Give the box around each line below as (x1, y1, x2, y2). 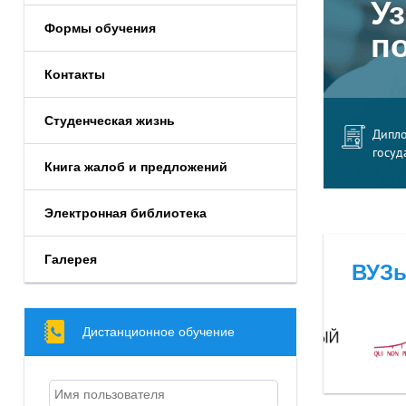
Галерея (44, 251, 97, 266)
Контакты (44, 66, 105, 82)
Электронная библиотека (44, 205, 207, 220)
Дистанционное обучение (82, 324, 235, 339)
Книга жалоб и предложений (44, 159, 227, 174)
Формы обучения (44, 20, 156, 35)
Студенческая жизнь (44, 112, 175, 128)
